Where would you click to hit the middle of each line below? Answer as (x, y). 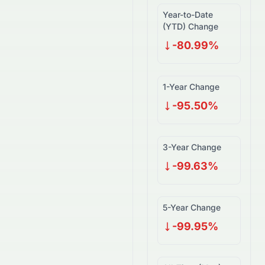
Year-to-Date (188, 14)
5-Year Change (192, 207)
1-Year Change (191, 87)
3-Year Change (192, 147)
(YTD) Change (190, 26)
